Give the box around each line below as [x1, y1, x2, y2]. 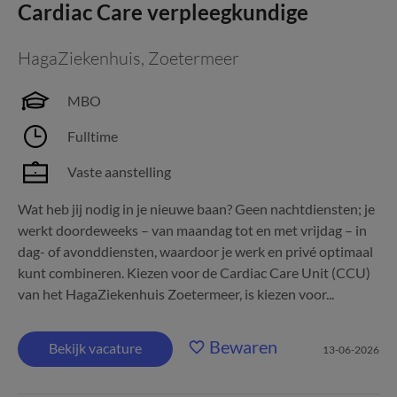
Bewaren [209, 336, 277, 357]
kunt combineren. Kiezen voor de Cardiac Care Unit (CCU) [18, 264, 370, 281]
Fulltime [67, 128, 118, 144]
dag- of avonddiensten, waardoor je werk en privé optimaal [18, 243, 373, 260]
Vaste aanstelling [67, 163, 171, 180]
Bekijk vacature [49, 339, 142, 356]
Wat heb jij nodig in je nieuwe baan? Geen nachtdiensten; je [18, 200, 375, 217]
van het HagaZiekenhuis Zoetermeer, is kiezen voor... [18, 285, 334, 302]
